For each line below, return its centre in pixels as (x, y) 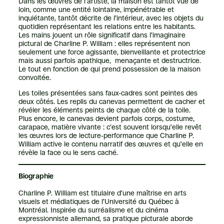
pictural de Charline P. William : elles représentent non (104, 43)
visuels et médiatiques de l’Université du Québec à (98, 202)
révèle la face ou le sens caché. (68, 152)
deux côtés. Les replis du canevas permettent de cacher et (111, 101)
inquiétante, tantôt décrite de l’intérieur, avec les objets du (111, 18)
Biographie (36, 176)
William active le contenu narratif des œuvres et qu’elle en (110, 144)
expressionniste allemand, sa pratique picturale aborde (105, 219)
